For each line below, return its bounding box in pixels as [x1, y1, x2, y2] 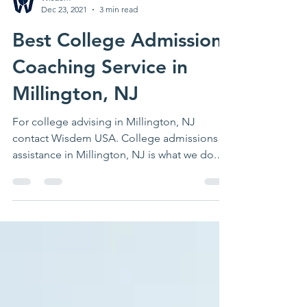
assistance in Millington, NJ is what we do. [12, 197, 217, 210]
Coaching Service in [12, 104, 188, 127]
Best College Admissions [12, 77, 230, 101]
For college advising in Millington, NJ [12, 164, 195, 177]
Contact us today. [12, 214, 97, 227]
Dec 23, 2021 [41, 53, 87, 64]
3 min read [99, 53, 138, 64]
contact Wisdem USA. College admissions [12, 181, 218, 194]
